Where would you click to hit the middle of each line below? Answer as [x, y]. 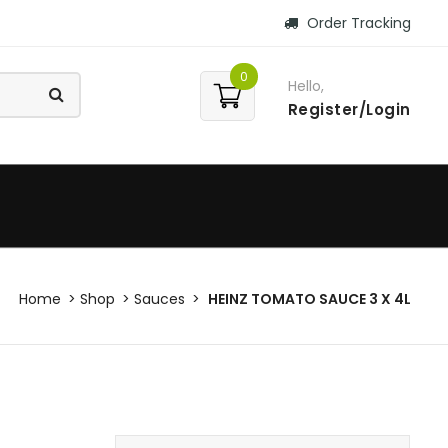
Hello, [305, 86]
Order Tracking [356, 23]
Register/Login [349, 109]
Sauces [159, 299]
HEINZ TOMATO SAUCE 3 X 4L [309, 299]
